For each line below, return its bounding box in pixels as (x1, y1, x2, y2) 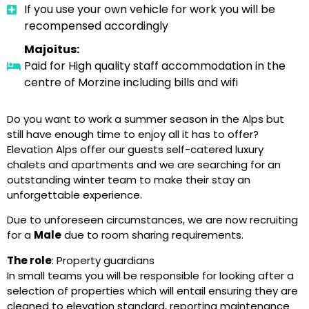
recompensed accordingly (24, 18, 168, 34)
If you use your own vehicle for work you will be (24, 1, 275, 17)
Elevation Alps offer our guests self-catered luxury (7, 142, 263, 157)
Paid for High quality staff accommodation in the (24, 58, 286, 74)
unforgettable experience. (7, 188, 142, 202)
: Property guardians (52, 252, 154, 268)
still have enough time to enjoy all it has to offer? (7, 127, 259, 141)
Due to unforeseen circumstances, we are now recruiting (7, 212, 298, 228)
